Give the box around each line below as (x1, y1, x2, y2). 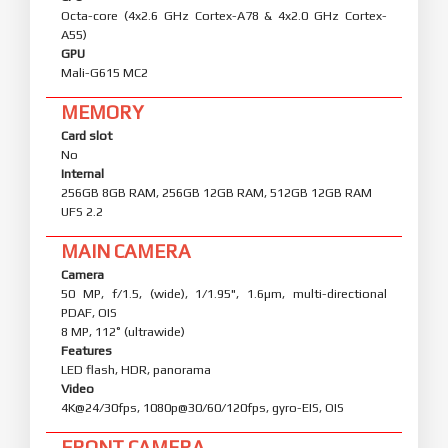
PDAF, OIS (61, 304, 117, 320)
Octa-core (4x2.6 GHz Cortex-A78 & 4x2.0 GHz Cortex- (61, 7, 387, 23)
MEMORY (61, 100, 143, 123)
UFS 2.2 (61, 203, 103, 219)
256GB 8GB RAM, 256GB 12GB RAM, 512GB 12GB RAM (61, 184, 372, 200)
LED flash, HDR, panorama (61, 361, 211, 377)
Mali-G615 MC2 (61, 64, 148, 80)
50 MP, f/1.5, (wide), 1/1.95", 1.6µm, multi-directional (61, 285, 387, 301)
